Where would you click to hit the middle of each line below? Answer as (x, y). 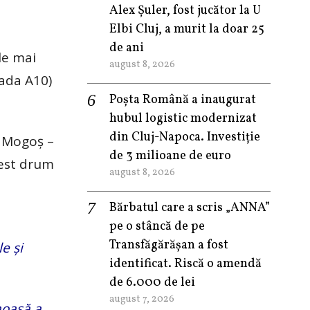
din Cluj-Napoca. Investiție (185, 137)
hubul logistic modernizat (183, 119)
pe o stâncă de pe (157, 227)
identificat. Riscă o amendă (185, 264)
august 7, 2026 (142, 299)
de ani (127, 48)
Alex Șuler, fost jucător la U (185, 11)
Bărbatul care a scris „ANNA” (190, 208)
